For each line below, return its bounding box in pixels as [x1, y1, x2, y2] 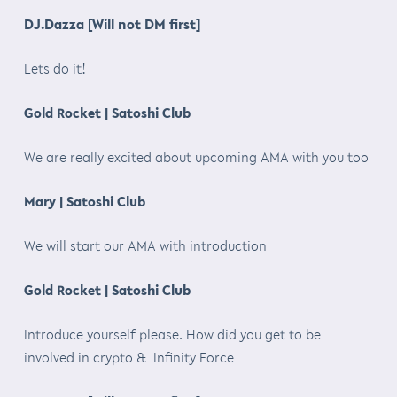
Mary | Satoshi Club [23, 191, 145, 211]
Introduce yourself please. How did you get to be [23, 323, 321, 344]
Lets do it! [23, 58, 86, 78]
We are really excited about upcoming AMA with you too [23, 146, 369, 167]
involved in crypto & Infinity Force [23, 346, 234, 367]
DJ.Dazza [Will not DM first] [23, 13, 200, 34]
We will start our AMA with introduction [23, 235, 267, 255]
